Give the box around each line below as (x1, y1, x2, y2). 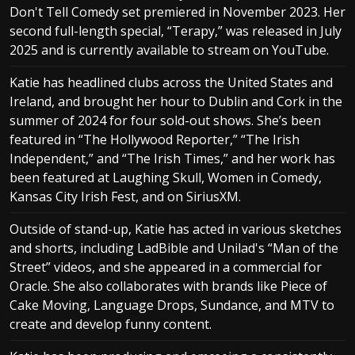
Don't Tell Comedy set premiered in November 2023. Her (10, 2, 345, 21)
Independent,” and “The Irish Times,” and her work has (10, 149, 335, 167)
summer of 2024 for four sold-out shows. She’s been (10, 111, 321, 129)
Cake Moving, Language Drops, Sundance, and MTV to (10, 296, 334, 314)
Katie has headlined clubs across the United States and (10, 73, 333, 91)
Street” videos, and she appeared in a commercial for (10, 258, 322, 276)
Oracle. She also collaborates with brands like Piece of (10, 277, 327, 295)
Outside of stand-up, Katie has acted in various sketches (10, 219, 342, 238)
